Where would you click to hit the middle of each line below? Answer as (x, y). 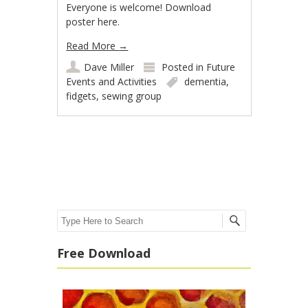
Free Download (104, 253)
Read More (92, 46)
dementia (206, 81)
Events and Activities (112, 81)
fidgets (81, 96)
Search (72, 217)
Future (221, 67)
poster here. (93, 22)
